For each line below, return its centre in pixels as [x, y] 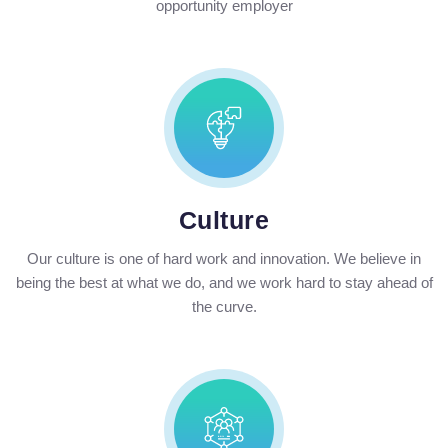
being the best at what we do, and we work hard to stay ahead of [224, 283]
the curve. [224, 307]
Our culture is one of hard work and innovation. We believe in [224, 259]
